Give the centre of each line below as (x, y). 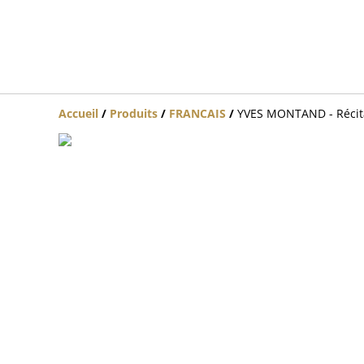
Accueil (78, 113)
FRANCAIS (197, 113)
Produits (134, 113)
